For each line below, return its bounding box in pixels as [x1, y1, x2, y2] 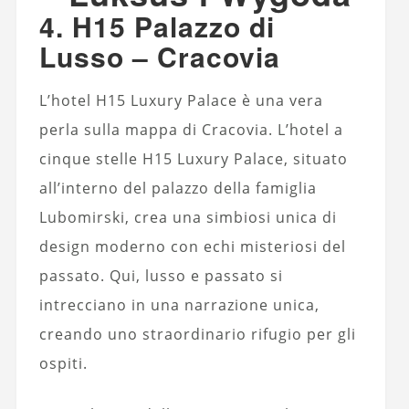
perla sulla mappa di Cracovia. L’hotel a [38, 119, 343, 140]
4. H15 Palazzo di [38, 5, 275, 46]
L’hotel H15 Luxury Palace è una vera [38, 89, 323, 110]
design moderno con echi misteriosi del [38, 236, 346, 257]
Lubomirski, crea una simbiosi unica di [38, 206, 337, 227]
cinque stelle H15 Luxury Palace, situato [38, 148, 348, 169]
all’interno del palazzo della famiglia [38, 177, 317, 198]
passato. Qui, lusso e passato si [38, 265, 283, 286]
